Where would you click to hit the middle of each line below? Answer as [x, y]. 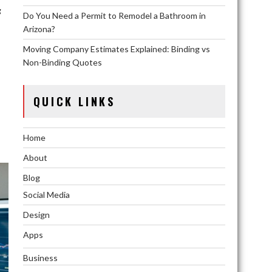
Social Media [46, 194]
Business [40, 257]
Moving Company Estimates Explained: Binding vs [116, 49]
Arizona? [39, 29]
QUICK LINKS [74, 101]
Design [36, 214]
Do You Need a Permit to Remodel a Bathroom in [114, 15]
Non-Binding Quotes [62, 62]
